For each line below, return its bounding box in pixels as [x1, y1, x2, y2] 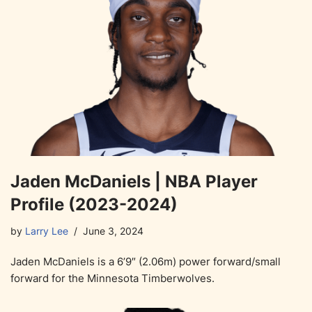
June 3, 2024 [83, 225, 143, 237]
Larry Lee [25, 225, 68, 237]
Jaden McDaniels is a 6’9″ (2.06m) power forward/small [10, 254, 281, 268]
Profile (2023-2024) [10, 194, 178, 214]
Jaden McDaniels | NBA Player [10, 171, 258, 192]
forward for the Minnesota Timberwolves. [10, 271, 214, 285]
